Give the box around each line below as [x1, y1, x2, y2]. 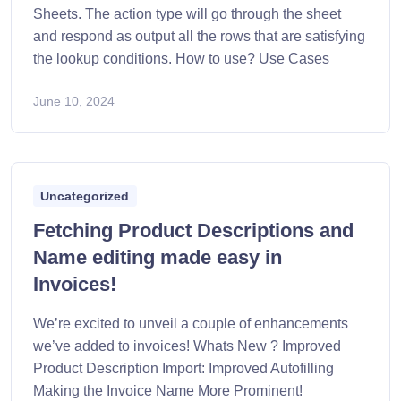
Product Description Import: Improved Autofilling [33, 360, 334, 376]
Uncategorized [40, 188, 130, 203]
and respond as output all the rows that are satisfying [33, 28, 365, 44]
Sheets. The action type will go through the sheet [33, 5, 341, 21]
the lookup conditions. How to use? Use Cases [33, 50, 329, 66]
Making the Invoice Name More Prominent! [33, 382, 303, 398]
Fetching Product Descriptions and [33, 218, 354, 242]
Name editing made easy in [33, 245, 282, 269]
